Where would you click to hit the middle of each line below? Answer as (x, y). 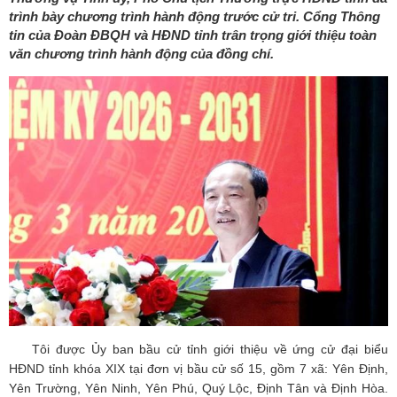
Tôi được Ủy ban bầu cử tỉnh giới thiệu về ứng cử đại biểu (210, 350)
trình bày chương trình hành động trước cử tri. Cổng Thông (195, 17)
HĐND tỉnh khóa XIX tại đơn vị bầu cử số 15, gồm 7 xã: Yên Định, (198, 369)
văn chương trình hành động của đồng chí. (141, 54)
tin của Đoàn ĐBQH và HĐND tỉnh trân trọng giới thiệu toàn (193, 35)
